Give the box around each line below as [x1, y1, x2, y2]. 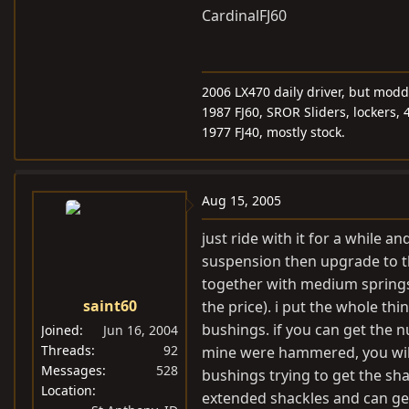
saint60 [82, 296, 137, 316]
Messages [41, 362, 102, 379]
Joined [41, 321, 79, 339]
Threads [41, 341, 91, 359]
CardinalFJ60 [202, 5, 287, 26]
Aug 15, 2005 [202, 192, 281, 209]
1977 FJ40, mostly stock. [202, 123, 345, 141]
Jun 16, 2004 [103, 321, 178, 339]
